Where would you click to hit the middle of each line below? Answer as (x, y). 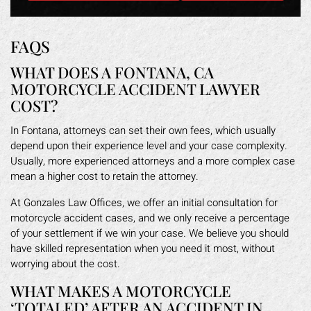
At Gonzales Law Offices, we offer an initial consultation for (144, 203)
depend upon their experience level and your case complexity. (149, 146)
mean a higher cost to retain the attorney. (104, 176)
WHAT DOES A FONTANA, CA (112, 72)
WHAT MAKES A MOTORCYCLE (121, 291)
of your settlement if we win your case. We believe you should (150, 233)
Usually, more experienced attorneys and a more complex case (153, 161)
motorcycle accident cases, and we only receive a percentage (150, 218)
